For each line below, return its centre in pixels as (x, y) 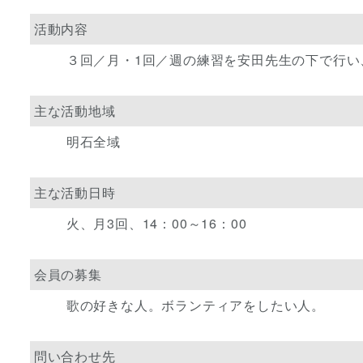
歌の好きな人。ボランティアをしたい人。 (195, 305)
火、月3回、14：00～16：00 (156, 223)
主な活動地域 (75, 110)
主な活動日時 (75, 192)
